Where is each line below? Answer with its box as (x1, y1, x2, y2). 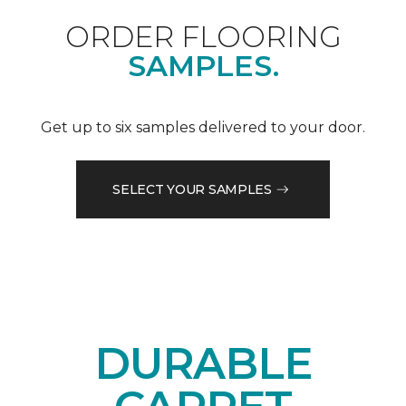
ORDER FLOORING (64, 19, 342, 55)
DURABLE (93, 337, 313, 391)
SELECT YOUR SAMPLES (112, 180, 272, 198)
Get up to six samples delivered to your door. (41, 119, 365, 137)
